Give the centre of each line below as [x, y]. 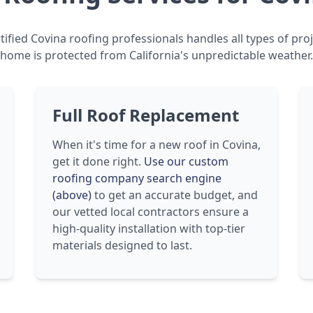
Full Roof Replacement [145, 115]
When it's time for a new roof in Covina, [156, 145]
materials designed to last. [122, 245]
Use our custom [186, 161]
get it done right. [98, 161]
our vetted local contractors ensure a [150, 212]
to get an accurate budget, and [174, 195]
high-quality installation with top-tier [148, 228]
